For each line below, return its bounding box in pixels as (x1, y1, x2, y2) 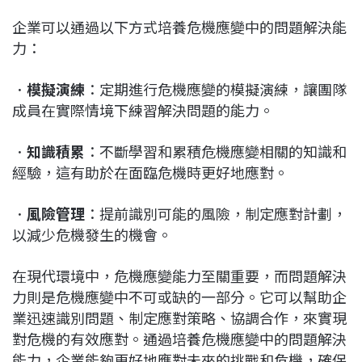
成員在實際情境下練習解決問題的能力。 (12, 99, 274, 120)
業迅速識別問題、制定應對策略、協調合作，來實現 (12, 306, 347, 328)
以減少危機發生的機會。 (12, 223, 172, 245)
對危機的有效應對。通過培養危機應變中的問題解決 (12, 327, 347, 349)
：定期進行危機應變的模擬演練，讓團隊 (85, 78, 347, 99)
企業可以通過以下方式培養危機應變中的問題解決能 (12, 15, 347, 37)
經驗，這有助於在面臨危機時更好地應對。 (12, 161, 288, 183)
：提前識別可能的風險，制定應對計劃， (85, 202, 347, 224)
